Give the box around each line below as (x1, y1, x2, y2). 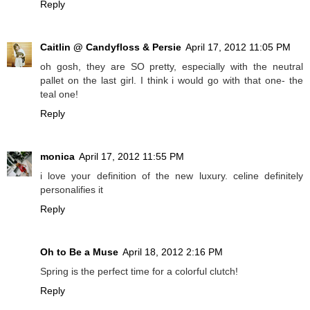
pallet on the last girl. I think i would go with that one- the (40, 75, 303, 86)
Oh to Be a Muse (40, 246, 118, 258)
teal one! (40, 89, 78, 100)
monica (40, 151, 75, 163)
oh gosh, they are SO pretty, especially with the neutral (40, 61, 303, 73)
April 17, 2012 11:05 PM (185, 42, 291, 53)
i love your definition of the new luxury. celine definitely (40, 170, 303, 182)
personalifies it (40, 184, 103, 196)
